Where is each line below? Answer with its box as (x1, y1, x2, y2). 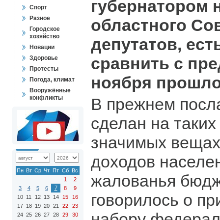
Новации (29, 44, 55, 51)
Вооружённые (29, 87, 71, 94)
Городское (29, 26, 60, 32)
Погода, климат (29, 76, 75, 83)
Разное (29, 15, 50, 22)
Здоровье (29, 55, 58, 61)
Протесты (29, 65, 58, 72)
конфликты (29, 94, 63, 101)
